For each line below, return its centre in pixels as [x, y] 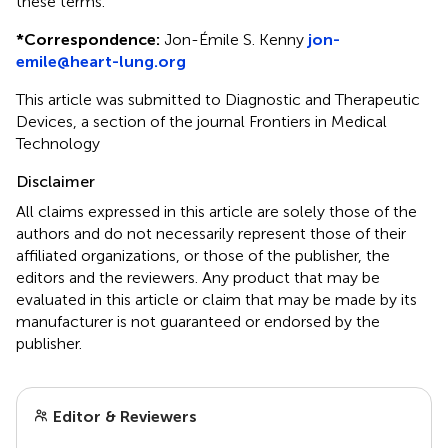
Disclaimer [55, 181]
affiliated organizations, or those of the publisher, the [203, 255]
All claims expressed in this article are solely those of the [216, 211]
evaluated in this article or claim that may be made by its [216, 299]
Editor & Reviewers [123, 416]
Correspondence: [92, 39]
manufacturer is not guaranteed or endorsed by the [198, 321]
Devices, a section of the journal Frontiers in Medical [201, 121]
